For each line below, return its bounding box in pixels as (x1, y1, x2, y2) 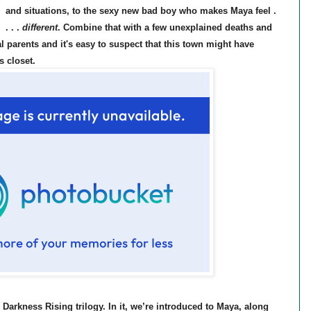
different (22, 22, 58, 33)
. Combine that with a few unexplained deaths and (57, 22, 272, 33)
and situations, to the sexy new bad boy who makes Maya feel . (5, 6, 276, 17)
